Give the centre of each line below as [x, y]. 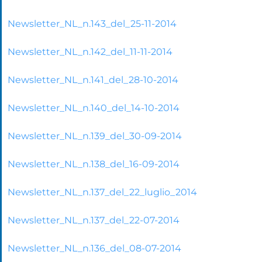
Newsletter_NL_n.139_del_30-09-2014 [95, 136]
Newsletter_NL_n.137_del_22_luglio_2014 [102, 192]
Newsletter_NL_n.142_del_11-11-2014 [90, 51]
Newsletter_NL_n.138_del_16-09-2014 [94, 164]
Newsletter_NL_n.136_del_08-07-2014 [94, 248]
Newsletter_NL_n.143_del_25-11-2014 [92, 23]
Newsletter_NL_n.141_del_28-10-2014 [93, 80]
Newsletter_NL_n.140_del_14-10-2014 [94, 108]
